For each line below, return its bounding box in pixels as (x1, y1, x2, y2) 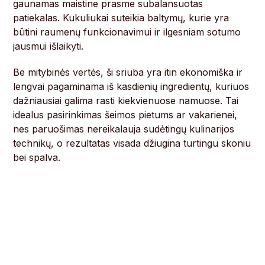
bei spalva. (13, 151, 61, 164)
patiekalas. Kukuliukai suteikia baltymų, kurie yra (13, 12, 230, 24)
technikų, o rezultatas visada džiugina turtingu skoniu (13, 137, 251, 150)
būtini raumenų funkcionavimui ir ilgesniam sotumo (13, 26, 241, 38)
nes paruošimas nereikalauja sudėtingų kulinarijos (13, 123, 235, 135)
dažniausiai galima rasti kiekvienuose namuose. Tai (13, 95, 239, 107)
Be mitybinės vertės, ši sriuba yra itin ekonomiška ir (13, 66, 243, 79)
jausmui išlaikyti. (13, 40, 84, 53)
